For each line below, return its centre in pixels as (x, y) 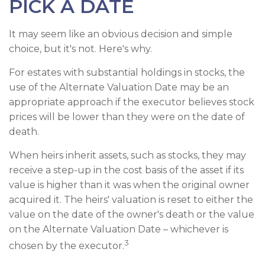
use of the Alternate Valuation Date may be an (119, 88)
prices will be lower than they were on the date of (127, 117)
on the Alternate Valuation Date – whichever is (119, 230)
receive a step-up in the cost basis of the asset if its (126, 170)
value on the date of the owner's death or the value (132, 215)
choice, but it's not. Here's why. (80, 49)
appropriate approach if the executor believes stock (132, 102)
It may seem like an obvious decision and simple (121, 34)
